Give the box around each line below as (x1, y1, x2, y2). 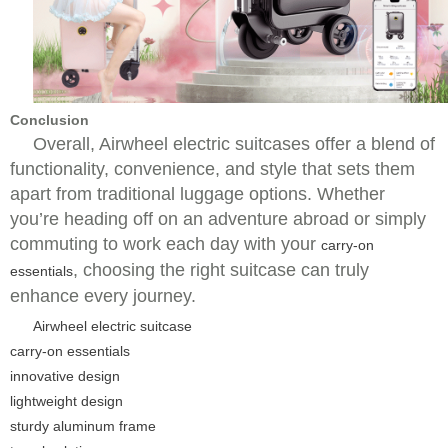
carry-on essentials (10, 343, 130, 360)
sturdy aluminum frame (10, 418, 156, 435)
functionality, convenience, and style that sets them (10, 159, 415, 180)
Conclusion (10, 112, 89, 129)
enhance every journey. (10, 286, 196, 307)
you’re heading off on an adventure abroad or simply (10, 209, 426, 230)
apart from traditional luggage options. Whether (10, 184, 385, 205)
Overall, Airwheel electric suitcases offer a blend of (33, 134, 435, 155)
